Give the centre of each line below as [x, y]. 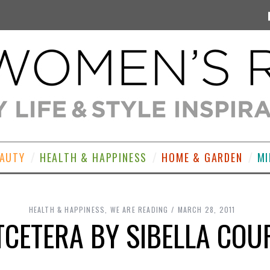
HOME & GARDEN [202, 157]
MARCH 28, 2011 [206, 209]
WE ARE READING [139, 209]
